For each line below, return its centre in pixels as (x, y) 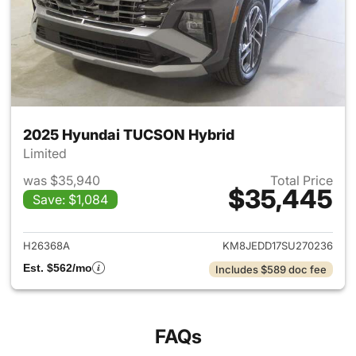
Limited (46, 153)
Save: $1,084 (70, 199)
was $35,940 (62, 180)
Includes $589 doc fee (271, 269)
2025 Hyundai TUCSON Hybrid (129, 134)
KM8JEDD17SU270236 (278, 245)
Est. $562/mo (58, 267)
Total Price (302, 180)
